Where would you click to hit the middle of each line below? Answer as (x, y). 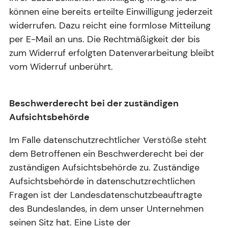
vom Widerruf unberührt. (61, 66)
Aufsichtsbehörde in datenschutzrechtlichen (102, 181)
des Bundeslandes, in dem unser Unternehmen (106, 208)
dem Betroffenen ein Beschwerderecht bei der (107, 153)
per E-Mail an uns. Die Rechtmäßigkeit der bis (105, 39)
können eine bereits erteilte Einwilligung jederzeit (111, 11)
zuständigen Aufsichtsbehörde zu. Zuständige (104, 167)
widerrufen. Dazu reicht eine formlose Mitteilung (110, 25)
